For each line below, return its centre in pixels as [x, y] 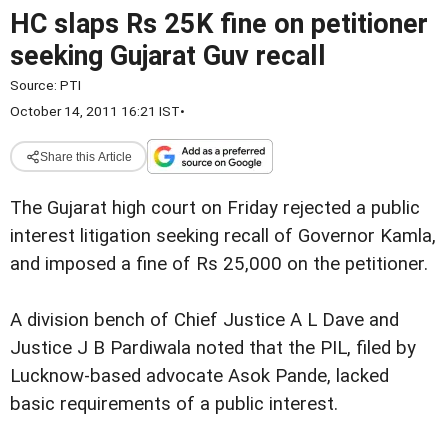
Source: [35, 85]
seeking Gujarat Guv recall [168, 56]
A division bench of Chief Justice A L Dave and [204, 320]
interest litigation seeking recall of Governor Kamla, [223, 236]
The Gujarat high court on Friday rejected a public [215, 208]
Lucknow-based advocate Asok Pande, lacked [199, 376]
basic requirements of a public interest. [174, 404]
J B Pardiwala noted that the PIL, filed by [246, 348]
